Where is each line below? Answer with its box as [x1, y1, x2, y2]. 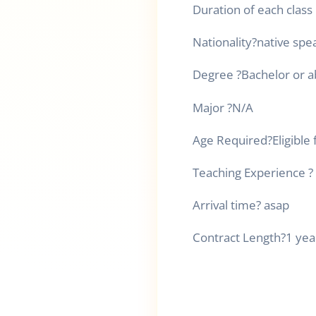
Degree [193, 66, 236, 83]
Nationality [193, 34, 252, 51]
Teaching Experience [193, 164, 308, 181]
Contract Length [193, 229, 281, 246]
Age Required [193, 131, 267, 148]
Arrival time [193, 197, 256, 214]
